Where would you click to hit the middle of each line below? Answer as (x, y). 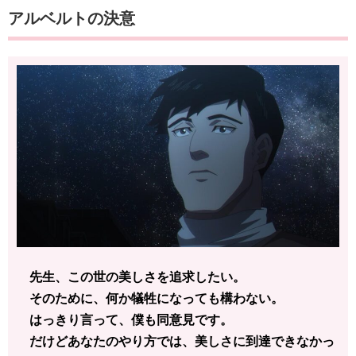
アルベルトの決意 (72, 19)
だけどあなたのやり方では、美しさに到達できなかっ (176, 341)
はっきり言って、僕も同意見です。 (125, 319)
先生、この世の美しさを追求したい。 (131, 277)
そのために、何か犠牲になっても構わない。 (150, 298)
